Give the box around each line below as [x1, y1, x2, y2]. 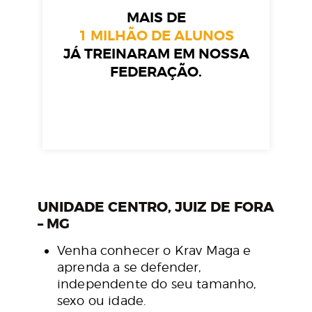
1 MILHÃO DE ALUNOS [78, 26, 234, 45]
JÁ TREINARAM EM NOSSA [63, 45, 249, 63]
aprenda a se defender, [57, 259, 202, 274]
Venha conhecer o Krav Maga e [57, 242, 251, 258]
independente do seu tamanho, [57, 276, 257, 291]
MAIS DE [126, 8, 186, 26]
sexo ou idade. [57, 292, 147, 308]
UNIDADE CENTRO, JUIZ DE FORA [38, 197, 274, 216]
